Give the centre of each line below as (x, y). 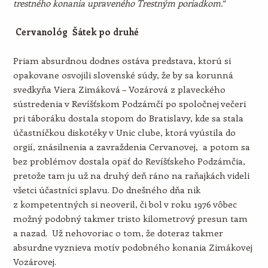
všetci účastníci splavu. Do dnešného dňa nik (106, 190)
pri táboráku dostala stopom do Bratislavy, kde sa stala (128, 118)
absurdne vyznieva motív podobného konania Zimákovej (133, 247)
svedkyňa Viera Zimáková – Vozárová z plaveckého (119, 89)
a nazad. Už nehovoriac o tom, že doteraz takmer (118, 233)
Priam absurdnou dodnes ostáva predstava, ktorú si (122, 60)
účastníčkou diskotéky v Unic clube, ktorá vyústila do (124, 132)
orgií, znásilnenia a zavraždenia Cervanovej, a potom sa (131, 147)
